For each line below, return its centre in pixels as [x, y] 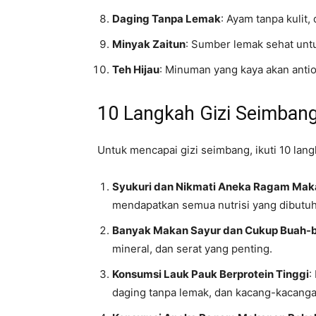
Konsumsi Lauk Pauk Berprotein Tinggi [211, 274]
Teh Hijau [136, 69]
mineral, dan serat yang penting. [192, 249]
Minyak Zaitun [149, 44]
